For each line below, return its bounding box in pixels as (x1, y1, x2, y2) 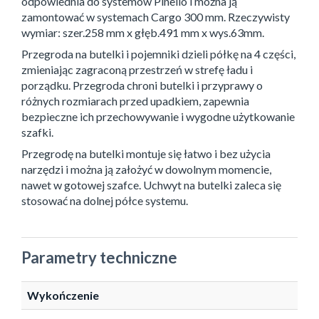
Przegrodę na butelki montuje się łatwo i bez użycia (21, 147, 271, 161)
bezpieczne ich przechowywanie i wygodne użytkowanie (21, 110, 295, 124)
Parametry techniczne (21, 248, 177, 268)
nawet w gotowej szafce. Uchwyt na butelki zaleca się (21, 178, 281, 192)
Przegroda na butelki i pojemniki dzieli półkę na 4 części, (21, 47, 296, 61)
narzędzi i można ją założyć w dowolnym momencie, (21, 162, 271, 177)
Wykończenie (27, 288, 99, 303)
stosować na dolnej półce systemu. (21, 194, 188, 208)
